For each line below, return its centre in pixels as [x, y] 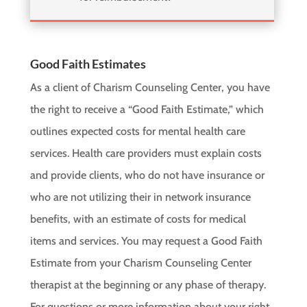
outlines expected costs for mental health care [138, 131]
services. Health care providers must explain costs [146, 153]
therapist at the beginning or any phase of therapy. [148, 285]
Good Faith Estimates [88, 64]
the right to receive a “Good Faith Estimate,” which [147, 109]
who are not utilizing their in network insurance [141, 197]
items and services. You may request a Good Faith [147, 241]
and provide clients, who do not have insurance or [148, 175]
